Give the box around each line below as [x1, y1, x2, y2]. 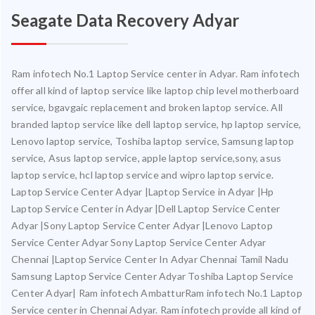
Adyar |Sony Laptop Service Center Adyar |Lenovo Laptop [11, 219, 273, 231]
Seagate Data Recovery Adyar [11, 9, 239, 30]
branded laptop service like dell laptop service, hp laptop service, [11, 117, 302, 130]
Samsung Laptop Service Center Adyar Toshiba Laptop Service [11, 269, 294, 282]
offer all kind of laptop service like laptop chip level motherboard [11, 84, 300, 96]
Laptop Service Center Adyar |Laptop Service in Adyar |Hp [11, 185, 274, 198]
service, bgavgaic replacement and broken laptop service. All [11, 101, 283, 113]
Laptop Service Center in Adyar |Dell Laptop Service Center [11, 202, 281, 214]
